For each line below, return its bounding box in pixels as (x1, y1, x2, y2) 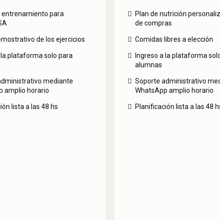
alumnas (135, 61, 162, 69)
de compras (135, 19, 172, 27)
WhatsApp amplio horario (135, 86, 214, 95)
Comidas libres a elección (135, 35, 213, 44)
